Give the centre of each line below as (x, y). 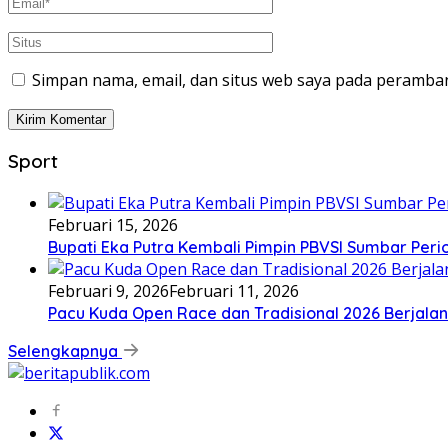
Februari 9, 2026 (108, 290)
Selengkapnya (65, 350)
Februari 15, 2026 (113, 224)
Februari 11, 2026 (234, 290)
